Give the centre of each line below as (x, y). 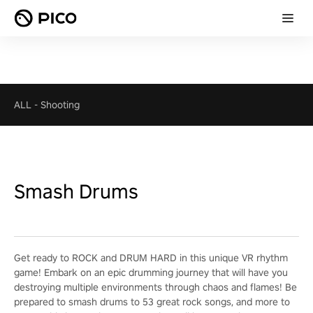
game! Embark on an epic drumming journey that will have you (151, 272)
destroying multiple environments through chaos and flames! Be (155, 287)
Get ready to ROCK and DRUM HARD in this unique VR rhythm (151, 258)
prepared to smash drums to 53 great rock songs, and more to (152, 302)
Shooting (60, 105)
